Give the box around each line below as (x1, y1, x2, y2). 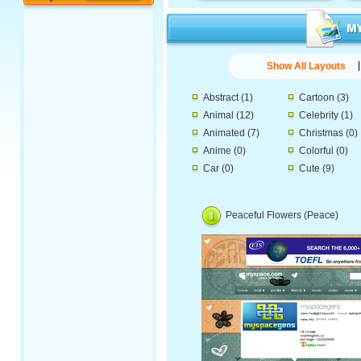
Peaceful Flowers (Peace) (226, 210, 338, 221)
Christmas (299, 127, 343, 139)
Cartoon (299, 92, 334, 103)
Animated (203, 127, 245, 139)
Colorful (299, 145, 334, 156)
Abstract (203, 92, 239, 103)
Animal (203, 110, 234, 121)
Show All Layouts (267, 60, 346, 72)
